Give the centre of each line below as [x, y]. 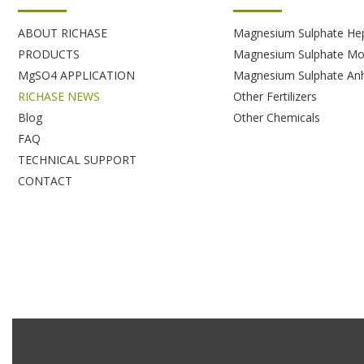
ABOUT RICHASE [63, 33]
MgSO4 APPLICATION [76, 76]
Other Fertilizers [275, 97]
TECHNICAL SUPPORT [77, 160]
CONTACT [45, 181]
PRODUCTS [49, 54]
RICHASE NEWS [59, 97]
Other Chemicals [277, 118]
